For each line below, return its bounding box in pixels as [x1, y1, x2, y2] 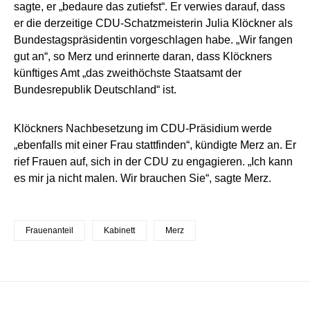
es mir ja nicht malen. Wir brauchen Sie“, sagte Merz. [14, 172, 271, 185]
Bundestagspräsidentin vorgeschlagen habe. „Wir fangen [14, 34, 293, 46]
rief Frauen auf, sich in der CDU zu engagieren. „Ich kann [14, 156, 293, 168]
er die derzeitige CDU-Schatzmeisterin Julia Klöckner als [14, 17, 293, 30]
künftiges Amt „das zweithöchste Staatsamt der [14, 67, 241, 80]
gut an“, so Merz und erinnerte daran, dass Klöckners [14, 51, 272, 63]
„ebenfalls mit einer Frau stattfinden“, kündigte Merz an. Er [14, 139, 296, 152]
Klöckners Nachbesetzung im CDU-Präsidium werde [14, 122, 272, 135]
